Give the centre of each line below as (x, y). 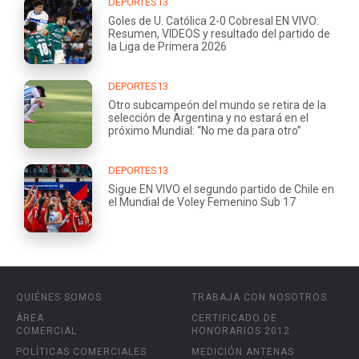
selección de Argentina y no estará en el (208, 117)
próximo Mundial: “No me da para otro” (205, 130)
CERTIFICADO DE (234, 318)
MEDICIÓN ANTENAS (243, 351)
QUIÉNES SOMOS (59, 297)
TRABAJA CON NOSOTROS (259, 297)
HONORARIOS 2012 (241, 331)
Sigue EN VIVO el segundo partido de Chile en (221, 189)
